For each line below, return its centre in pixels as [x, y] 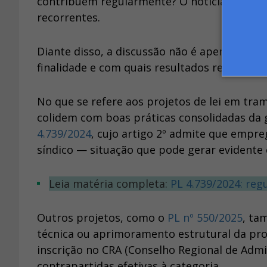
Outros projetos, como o [102, 218]
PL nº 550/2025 [205, 218]
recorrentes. [69, 18]
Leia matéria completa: [113, 184]
